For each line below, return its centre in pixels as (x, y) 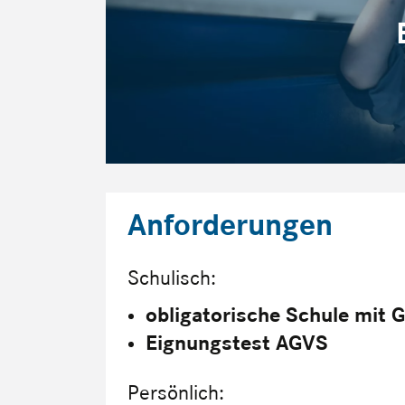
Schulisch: (172, 278)
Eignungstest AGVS (237, 344)
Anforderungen (230, 226)
